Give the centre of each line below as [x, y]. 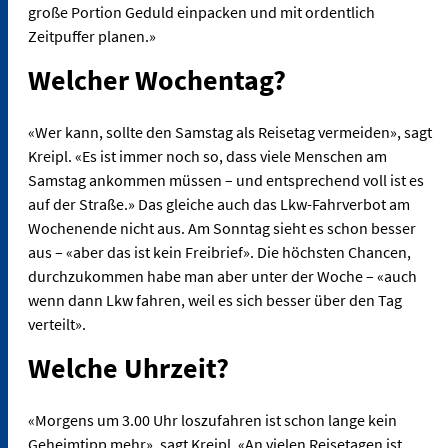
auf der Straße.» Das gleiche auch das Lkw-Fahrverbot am [219, 203]
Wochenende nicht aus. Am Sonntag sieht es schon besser [222, 227]
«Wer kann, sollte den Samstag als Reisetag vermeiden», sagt [230, 131]
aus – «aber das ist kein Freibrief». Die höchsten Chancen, [219, 251]
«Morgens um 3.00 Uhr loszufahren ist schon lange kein [212, 420]
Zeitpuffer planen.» [92, 35]
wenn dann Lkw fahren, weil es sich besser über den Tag [215, 299]
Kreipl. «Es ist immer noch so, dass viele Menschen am [207, 155]
